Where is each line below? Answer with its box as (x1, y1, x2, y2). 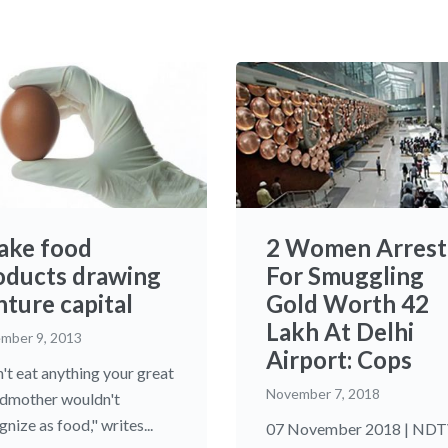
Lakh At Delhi (266, 316, 414, 346)
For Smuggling (266, 260, 424, 290)
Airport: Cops (266, 344, 412, 374)
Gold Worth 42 (266, 288, 429, 318)
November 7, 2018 (266, 384, 380, 402)
